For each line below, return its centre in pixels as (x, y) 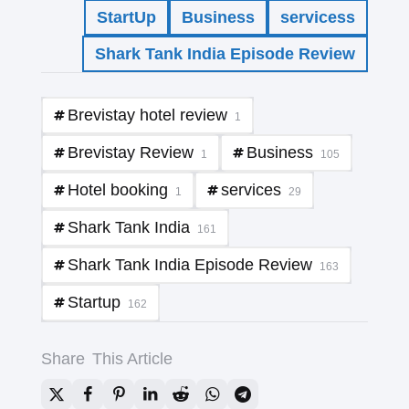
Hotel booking (118, 190)
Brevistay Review (131, 153)
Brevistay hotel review (147, 115)
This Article (132, 358)
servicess (318, 17)
